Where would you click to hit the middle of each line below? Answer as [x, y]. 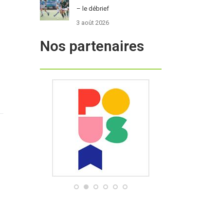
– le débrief [92, 9]
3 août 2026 [92, 23]
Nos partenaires [92, 46]
